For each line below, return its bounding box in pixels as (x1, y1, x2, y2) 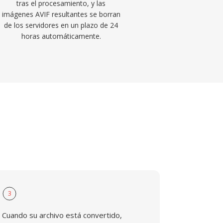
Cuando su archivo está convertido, (2, 210, 122, 220)
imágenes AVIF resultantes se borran (1, 9, 120, 19)
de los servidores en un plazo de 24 (4, 20, 118, 30)
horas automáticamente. (21, 31, 101, 41)
